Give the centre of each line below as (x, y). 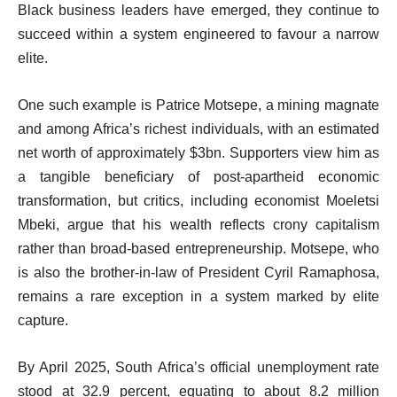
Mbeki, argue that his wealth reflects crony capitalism (198, 224)
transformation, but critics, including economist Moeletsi (198, 200)
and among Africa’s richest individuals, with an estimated (198, 128)
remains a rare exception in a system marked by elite (198, 296)
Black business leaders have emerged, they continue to (198, 10)
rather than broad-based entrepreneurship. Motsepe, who (198, 248)
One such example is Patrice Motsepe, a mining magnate (198, 105)
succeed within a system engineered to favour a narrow (198, 34)
